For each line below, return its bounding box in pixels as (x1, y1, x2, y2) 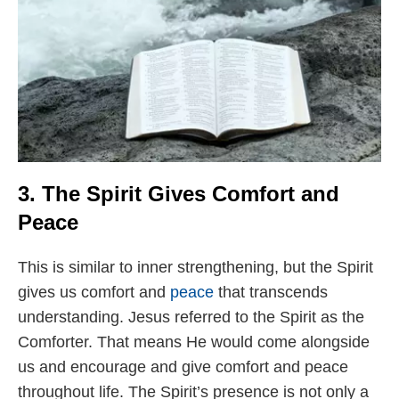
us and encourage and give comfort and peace (18, 357, 348, 376)
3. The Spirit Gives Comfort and (18, 181, 339, 206)
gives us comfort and (18, 282, 170, 301)
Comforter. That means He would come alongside (18, 332, 370, 351)
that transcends (214, 282, 328, 301)
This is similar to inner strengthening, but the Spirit (18, 257, 373, 276)
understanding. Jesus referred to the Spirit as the (18, 307, 364, 326)
